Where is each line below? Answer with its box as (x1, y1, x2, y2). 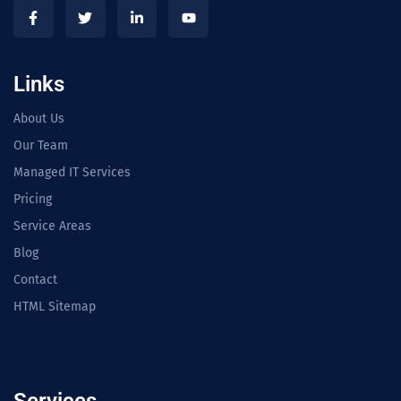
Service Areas (13, 218, 91, 235)
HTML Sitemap (13, 299, 96, 315)
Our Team (13, 138, 68, 154)
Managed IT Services (13, 165, 131, 181)
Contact (13, 272, 57, 288)
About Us (13, 111, 64, 127)
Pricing (13, 192, 52, 208)
